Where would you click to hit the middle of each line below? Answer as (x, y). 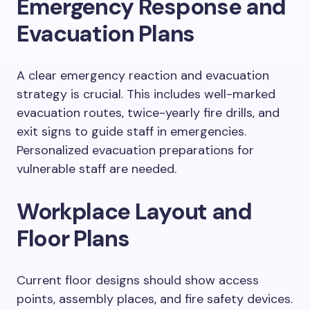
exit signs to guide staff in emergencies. (131, 132)
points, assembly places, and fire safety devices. (155, 299)
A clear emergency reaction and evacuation (143, 76)
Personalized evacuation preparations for (135, 151)
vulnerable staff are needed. (97, 169)
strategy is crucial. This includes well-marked (146, 94)
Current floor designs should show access (138, 281)
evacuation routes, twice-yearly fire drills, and (148, 113)
